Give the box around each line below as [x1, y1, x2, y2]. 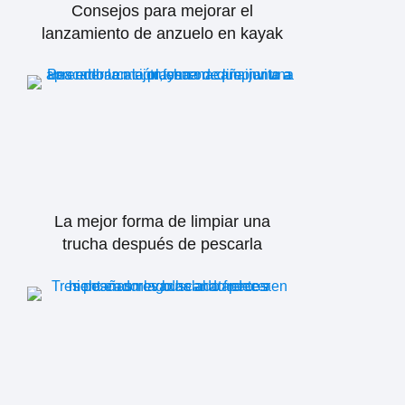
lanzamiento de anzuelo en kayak [42, 24, 284, 42]
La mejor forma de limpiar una [54, 212, 271, 231]
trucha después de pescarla [62, 235, 263, 254]
